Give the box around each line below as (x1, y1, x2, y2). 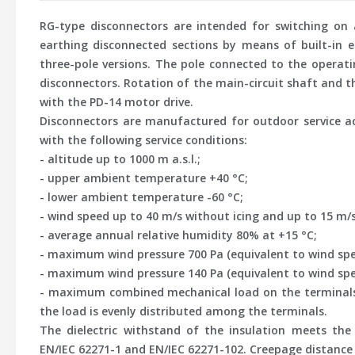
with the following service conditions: (40, 132, 247, 147)
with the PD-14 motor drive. (40, 94, 193, 109)
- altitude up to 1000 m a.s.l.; (40, 151, 200, 166)
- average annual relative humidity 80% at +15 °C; (40, 227, 317, 242)
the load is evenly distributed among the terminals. (40, 303, 327, 319)
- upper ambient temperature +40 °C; (40, 170, 248, 185)
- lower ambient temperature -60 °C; (40, 189, 246, 204)
